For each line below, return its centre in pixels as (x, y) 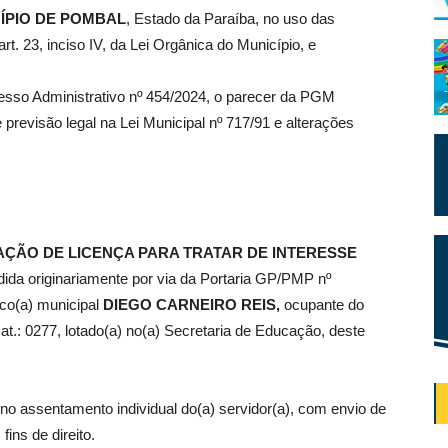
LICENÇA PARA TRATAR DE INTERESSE (212, 253)
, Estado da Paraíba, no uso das (230, 19)
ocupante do (324, 305)
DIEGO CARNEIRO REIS (189, 305)
